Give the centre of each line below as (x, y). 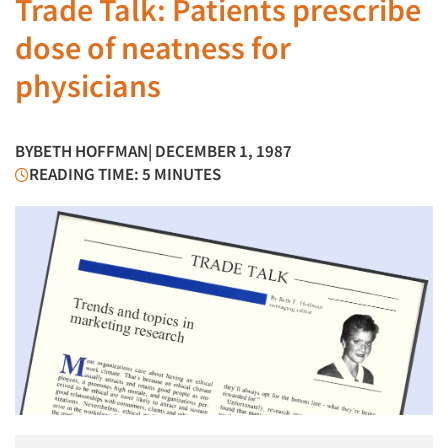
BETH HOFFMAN (90, 151)
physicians (88, 86)
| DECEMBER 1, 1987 (220, 151)
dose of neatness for (153, 48)
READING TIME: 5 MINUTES (125, 174)
